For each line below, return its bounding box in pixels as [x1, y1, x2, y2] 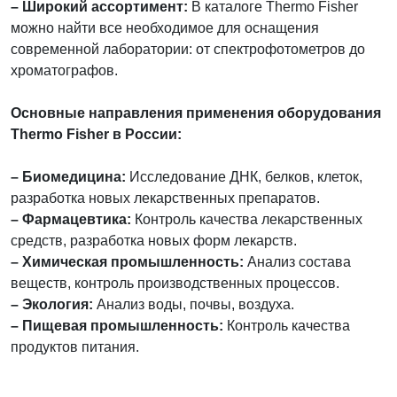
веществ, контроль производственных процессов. [11, 275, 339, 291]
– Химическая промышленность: [11, 253, 244, 269]
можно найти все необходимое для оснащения [11, 19, 319, 35]
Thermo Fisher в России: [11, 126, 182, 142]
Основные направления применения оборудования [11, 105, 381, 121]
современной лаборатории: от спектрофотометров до [11, 41, 365, 57]
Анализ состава [244, 253, 351, 269]
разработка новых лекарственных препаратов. [11, 190, 320, 206]
